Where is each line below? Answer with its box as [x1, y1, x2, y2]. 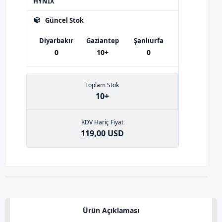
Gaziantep [86, 36, 119, 45]
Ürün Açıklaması [83, 205, 139, 215]
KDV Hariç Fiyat [81, 117, 123, 126]
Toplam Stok [85, 81, 119, 89]
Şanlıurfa [133, 36, 164, 45]
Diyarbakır [39, 36, 73, 45]
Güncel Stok [45, 16, 84, 25]
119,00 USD [81, 127, 124, 139]
